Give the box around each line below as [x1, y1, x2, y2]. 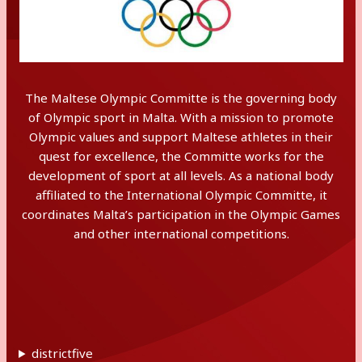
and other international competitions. [73, 225, 289, 242]
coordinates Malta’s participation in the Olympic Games [22, 206, 340, 222]
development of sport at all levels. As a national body [28, 167, 334, 183]
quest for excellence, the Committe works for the [38, 148, 324, 164]
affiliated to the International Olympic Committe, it [35, 187, 327, 203]
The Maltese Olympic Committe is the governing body [25, 90, 337, 106]
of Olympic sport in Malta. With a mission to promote [28, 109, 334, 125]
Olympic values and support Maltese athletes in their [29, 128, 333, 145]
